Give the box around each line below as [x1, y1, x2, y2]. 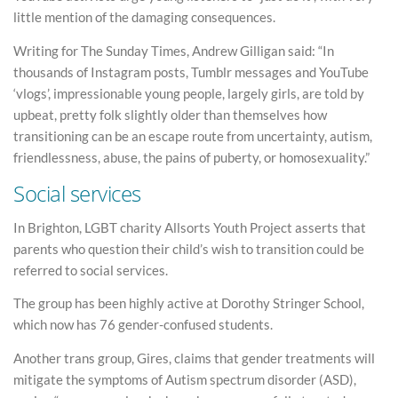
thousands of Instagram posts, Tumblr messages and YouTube [13, 63, 369, 80]
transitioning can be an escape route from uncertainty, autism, [13, 127, 372, 144]
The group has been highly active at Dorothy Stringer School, [13, 295, 364, 312]
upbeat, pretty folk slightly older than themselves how [13, 106, 327, 123]
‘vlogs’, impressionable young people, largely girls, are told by [13, 84, 364, 101]
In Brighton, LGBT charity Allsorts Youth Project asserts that [13, 219, 366, 235]
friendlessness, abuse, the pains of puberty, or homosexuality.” [13, 148, 370, 165]
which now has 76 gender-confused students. [13, 316, 273, 333]
